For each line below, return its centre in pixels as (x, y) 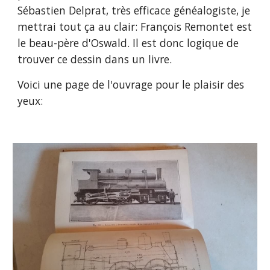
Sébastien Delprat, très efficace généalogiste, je (134, 10)
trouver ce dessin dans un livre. (95, 59)
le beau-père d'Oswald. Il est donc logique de (128, 43)
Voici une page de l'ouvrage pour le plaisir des (131, 84)
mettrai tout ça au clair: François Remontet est (135, 27)
